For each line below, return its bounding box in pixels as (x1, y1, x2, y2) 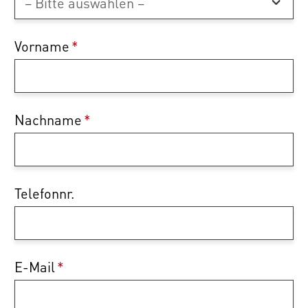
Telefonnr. (14, 184, 74, 203)
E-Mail (14, 258, 55, 276)
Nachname (14, 111, 82, 129)
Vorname (14, 37, 69, 56)
